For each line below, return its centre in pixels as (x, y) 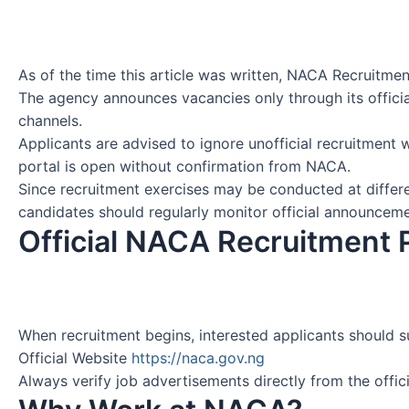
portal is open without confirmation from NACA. (184, 166)
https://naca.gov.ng (198, 358)
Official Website (75, 358)
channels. (50, 120)
